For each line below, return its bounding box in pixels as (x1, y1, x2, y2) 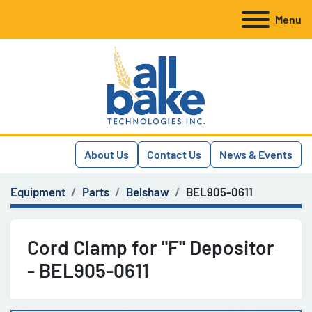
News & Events (219, 148, 292, 161)
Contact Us (147, 148, 201, 161)
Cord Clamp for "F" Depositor (27, 235, 274, 259)
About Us (84, 148, 129, 161)
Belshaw (126, 185, 169, 198)
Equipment (10, 185, 65, 198)
